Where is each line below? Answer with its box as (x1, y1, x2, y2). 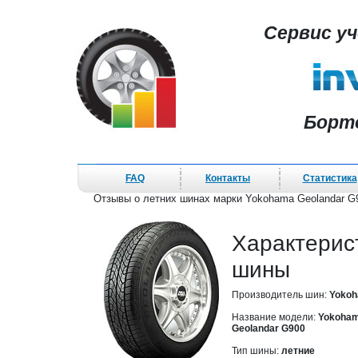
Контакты (205, 173, 250, 184)
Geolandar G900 (232, 323, 305, 334)
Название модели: (232, 312, 318, 323)
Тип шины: (232, 345, 281, 356)
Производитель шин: (232, 289, 329, 300)
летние (281, 345, 315, 356)
